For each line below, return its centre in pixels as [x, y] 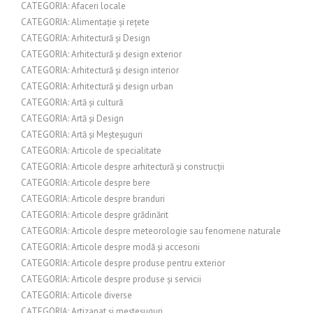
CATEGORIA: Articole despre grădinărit [95, 215]
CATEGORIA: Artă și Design [72, 118]
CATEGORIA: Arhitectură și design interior [100, 70]
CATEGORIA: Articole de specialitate [91, 151]
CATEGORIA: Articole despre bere [86, 183]
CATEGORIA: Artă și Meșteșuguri [82, 134]
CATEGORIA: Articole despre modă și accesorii [110, 247]
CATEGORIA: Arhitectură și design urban [97, 86]
